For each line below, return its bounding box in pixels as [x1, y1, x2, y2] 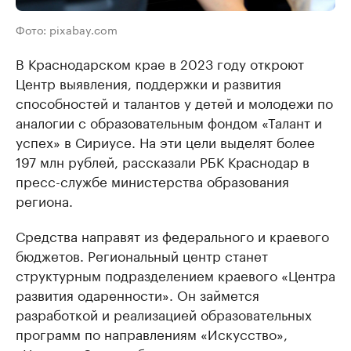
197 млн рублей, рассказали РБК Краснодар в [16, 150, 309, 171]
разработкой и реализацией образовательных [16, 302, 312, 324]
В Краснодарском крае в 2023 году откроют [16, 52, 304, 73]
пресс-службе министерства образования [16, 169, 289, 190]
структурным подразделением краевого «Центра [16, 263, 335, 284]
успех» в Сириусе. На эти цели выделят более [16, 130, 315, 151]
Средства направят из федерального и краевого [16, 224, 329, 245]
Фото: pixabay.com [16, 20, 118, 38]
